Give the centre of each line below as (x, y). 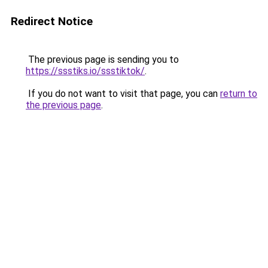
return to (239, 94)
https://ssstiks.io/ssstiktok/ (85, 71)
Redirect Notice (52, 21)
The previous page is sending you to (102, 60)
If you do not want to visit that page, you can (123, 94)
